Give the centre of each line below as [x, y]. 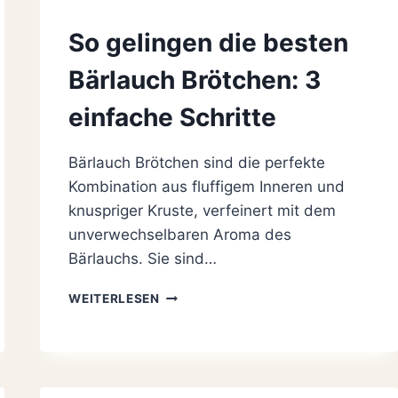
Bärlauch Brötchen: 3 [195, 80]
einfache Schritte [173, 118]
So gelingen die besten [209, 43]
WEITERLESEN [114, 299]
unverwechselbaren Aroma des [180, 235]
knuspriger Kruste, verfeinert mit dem [203, 211]
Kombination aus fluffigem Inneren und [207, 187]
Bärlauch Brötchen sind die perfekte [197, 163]
